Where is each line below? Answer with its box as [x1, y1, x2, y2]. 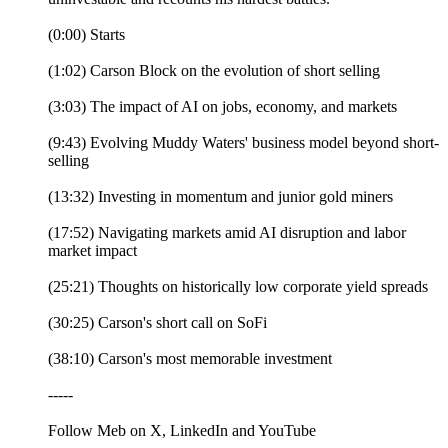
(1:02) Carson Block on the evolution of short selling [48, 61, 380, 79]
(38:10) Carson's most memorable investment [48, 349, 332, 367]
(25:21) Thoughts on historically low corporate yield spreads [48, 277, 428, 295]
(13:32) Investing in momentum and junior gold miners [48, 187, 393, 205]
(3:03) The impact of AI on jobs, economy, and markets [48, 97, 397, 115]
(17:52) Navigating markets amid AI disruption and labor [48, 223, 406, 241]
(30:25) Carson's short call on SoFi [48, 313, 267, 331]
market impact [48, 241, 137, 259]
